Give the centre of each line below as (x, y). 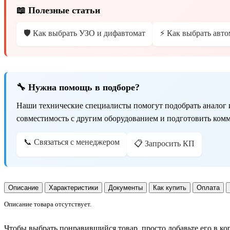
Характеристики (73, 188)
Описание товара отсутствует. (48, 204)
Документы (126, 188)
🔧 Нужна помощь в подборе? (78, 88)
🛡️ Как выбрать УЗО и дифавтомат (84, 33)
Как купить (170, 188)
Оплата (208, 188)
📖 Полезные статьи (58, 11)
